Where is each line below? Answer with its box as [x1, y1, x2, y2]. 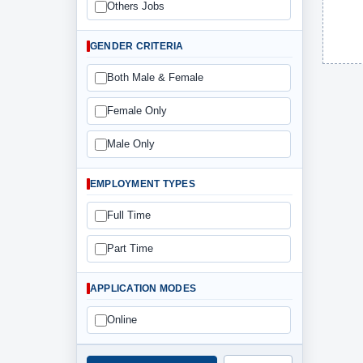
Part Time [107, 242, 153, 254]
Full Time [107, 209, 151, 221]
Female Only [107, 105, 167, 117]
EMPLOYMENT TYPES [90, 178, 195, 190]
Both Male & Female [107, 71, 203, 83]
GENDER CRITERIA [90, 41, 184, 52]
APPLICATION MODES [90, 283, 197, 294]
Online [107, 314, 137, 326]
